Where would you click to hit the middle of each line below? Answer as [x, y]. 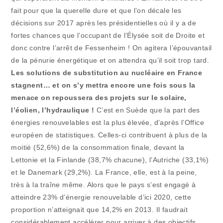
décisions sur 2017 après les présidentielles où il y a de [104, 23]
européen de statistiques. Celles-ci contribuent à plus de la [109, 135]
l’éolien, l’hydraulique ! [54, 110]
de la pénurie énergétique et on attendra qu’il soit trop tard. [110, 60]
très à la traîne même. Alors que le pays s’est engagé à [104, 184]
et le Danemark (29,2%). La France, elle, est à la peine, [104, 172]
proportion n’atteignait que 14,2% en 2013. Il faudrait [100, 209]
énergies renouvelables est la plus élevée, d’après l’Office [108, 122]
